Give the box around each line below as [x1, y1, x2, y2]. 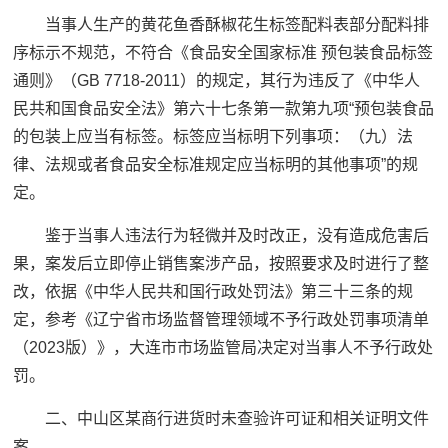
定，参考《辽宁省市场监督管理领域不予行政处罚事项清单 [13, 311, 430, 329]
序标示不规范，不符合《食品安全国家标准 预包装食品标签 [13, 44, 434, 62]
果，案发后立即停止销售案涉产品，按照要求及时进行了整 [13, 255, 430, 273]
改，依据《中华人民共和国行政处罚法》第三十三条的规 [13, 283, 414, 301]
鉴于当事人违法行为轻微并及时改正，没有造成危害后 [45, 227, 430, 245]
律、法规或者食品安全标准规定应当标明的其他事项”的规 [13, 156, 419, 174]
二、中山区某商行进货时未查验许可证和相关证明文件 [45, 410, 430, 428]
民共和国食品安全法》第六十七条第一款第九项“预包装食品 [13, 100, 435, 118]
